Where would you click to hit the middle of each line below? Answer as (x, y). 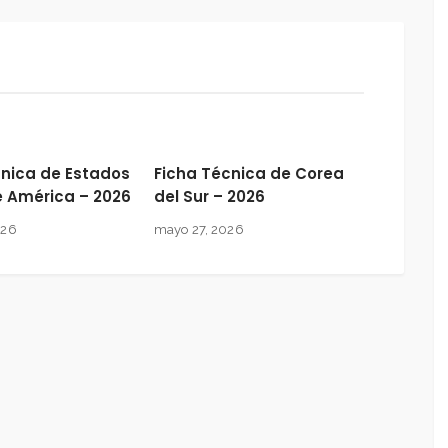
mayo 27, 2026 (199, 230)
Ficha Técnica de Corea (249, 174)
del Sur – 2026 (209, 197)
